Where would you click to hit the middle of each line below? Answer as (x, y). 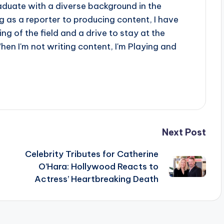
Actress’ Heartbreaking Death (96, 179)
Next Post (184, 132)
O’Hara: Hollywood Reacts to (98, 166)
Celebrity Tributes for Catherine (91, 154)
